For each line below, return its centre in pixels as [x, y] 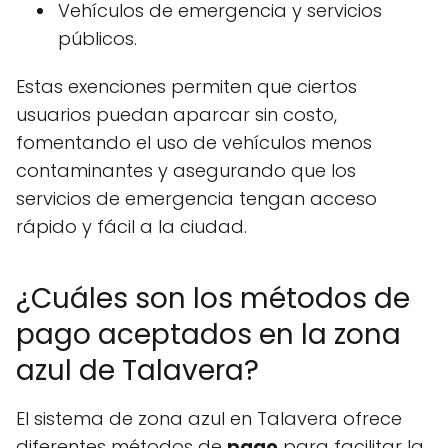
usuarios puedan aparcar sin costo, [176, 114]
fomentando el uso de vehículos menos [194, 142]
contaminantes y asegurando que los [186, 170]
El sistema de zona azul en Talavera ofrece [209, 418]
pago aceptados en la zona [208, 334]
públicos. [97, 38]
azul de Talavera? [137, 370]
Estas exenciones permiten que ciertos [186, 86]
